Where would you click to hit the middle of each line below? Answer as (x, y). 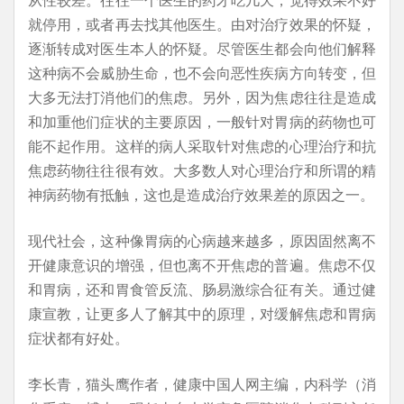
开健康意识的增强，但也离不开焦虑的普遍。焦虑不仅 (202, 265)
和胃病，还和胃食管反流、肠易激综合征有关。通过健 (202, 289)
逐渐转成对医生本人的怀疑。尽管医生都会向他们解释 (202, 48)
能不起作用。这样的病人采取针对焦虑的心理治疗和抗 (202, 146)
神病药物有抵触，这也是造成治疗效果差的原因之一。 (201, 194)
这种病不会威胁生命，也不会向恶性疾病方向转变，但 (202, 73)
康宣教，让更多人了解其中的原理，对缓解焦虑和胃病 (202, 313)
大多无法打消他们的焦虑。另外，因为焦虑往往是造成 (202, 97)
